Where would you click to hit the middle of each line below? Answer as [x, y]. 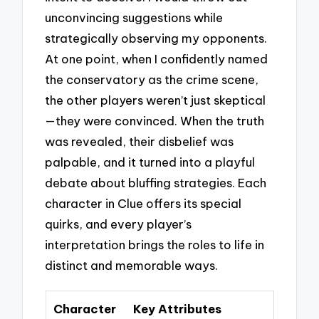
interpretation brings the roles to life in [155, 244]
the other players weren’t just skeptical [156, 100]
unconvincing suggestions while [134, 17]
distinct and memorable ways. [132, 265]
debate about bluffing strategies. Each [156, 182]
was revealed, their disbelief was [140, 141]
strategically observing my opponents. [156, 38]
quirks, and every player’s [119, 224]
